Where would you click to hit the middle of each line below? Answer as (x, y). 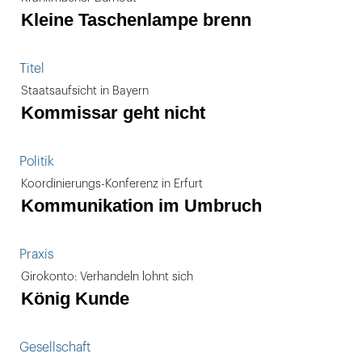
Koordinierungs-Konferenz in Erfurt (112, 184)
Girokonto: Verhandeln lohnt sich (107, 277)
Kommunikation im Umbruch (141, 206)
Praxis (36, 255)
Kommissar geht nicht (113, 113)
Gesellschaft (55, 347)
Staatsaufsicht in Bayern (85, 91)
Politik (37, 162)
